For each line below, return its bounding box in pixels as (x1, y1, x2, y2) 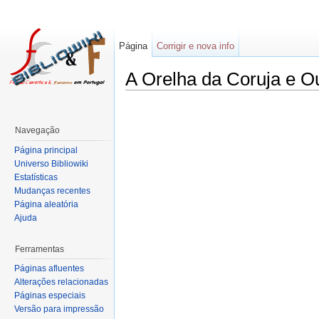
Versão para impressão (14, 304, 104, 315)
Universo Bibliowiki (14, 158, 88, 169)
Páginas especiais (14, 291, 85, 301)
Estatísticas (14, 172, 58, 182)
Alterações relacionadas (14, 277, 108, 288)
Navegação (15, 125, 60, 135)
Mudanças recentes (14, 185, 90, 196)
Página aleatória (14, 199, 78, 209)
